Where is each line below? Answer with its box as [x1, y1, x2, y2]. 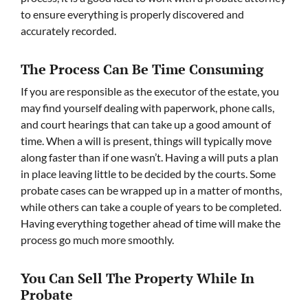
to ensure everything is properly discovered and [21, 7, 244, 21]
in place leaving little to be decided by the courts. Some [21, 166, 276, 180]
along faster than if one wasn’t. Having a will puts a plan [21, 150, 278, 164]
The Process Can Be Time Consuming [21, 59, 263, 78]
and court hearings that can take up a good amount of [21, 117, 271, 131]
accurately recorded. [21, 23, 116, 37]
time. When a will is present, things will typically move [21, 133, 272, 147]
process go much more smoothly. [21, 232, 174, 246]
